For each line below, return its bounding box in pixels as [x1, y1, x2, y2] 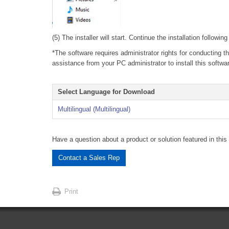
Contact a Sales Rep [58, 154, 120, 162]
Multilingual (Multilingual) [58, 105, 130, 113]
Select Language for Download [58, 88, 155, 96]
